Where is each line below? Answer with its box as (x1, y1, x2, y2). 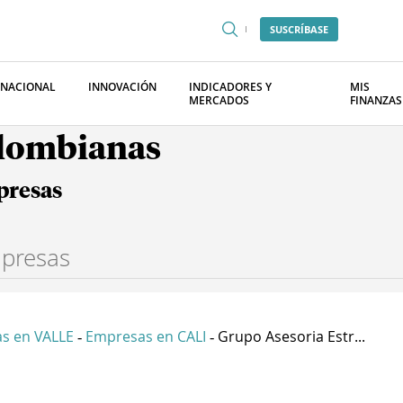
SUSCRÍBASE (270, 22, 328, 36)
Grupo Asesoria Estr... (218, 327, 365, 346)
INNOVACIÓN (88, 79, 157, 94)
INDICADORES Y (189, 79, 272, 94)
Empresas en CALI (85, 327, 206, 346)
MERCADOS (189, 93, 249, 108)
